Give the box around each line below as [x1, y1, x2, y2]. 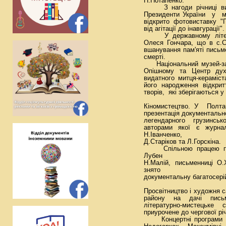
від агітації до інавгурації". [144, 25, 224, 32]
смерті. [144, 53, 165, 61]
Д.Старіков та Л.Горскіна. [144, 138, 221, 145]
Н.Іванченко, [144, 131, 182, 138]
